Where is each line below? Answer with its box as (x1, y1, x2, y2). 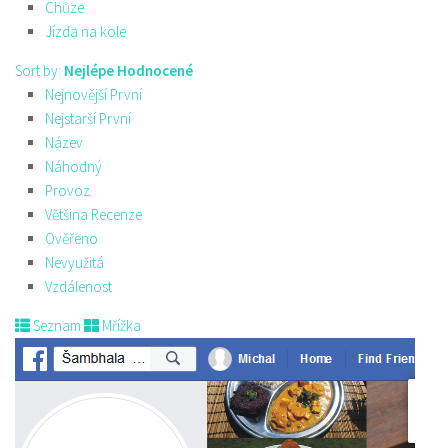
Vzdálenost (45, 277, 112, 296)
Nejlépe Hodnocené (64, 61, 193, 80)
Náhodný (45, 157, 102, 176)
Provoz (45, 181, 90, 200)
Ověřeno (45, 229, 98, 248)
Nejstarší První (45, 109, 131, 128)
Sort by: (15, 61, 64, 80)
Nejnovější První (45, 85, 142, 104)
